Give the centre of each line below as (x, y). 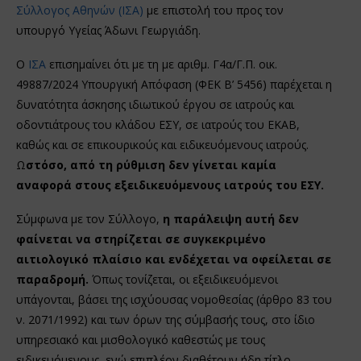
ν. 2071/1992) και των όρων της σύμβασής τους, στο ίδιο (166, 319)
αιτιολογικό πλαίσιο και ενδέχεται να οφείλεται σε (174, 259)
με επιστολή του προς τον (215, 10)
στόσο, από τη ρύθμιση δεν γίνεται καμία (151, 164)
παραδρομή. (52, 279)
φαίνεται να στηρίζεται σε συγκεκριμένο (141, 239)
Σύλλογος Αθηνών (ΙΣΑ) (81, 10)
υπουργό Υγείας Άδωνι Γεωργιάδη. (108, 30)
